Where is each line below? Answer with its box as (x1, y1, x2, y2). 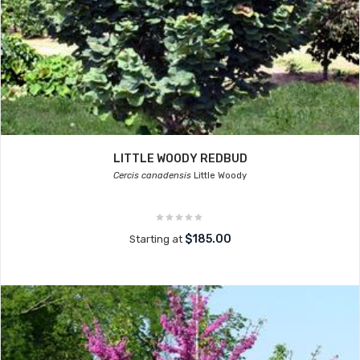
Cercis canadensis (113, 170, 191, 181)
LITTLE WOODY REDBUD (112, 152, 247, 166)
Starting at (129, 233, 185, 245)
